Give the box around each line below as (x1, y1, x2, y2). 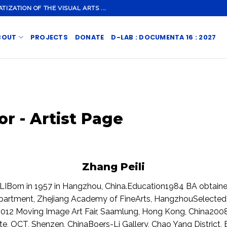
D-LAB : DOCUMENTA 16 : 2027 (111, 32, 216, 42)
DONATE (74, 32, 104, 42)
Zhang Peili (82, 161, 145, 173)
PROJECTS (30, 32, 68, 42)
